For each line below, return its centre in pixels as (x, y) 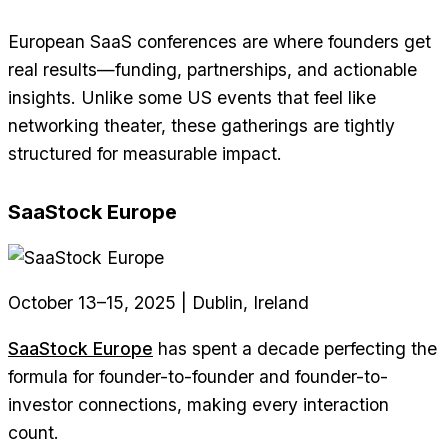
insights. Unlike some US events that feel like (192, 97)
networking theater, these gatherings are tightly (201, 125)
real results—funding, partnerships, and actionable (212, 69)
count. (33, 432)
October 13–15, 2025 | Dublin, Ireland (158, 303)
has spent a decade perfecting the (295, 348)
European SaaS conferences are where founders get (219, 41)
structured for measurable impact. (145, 153)
